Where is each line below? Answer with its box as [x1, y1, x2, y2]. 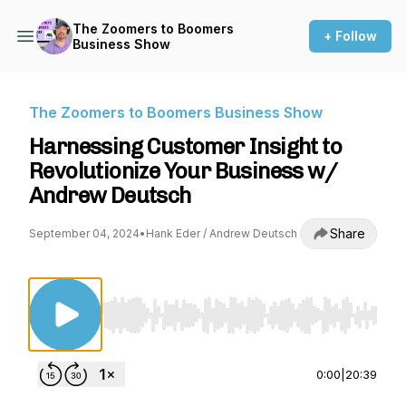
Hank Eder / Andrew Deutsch [146, 227, 297, 240]
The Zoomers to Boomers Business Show [29, 103, 323, 121]
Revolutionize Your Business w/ [29, 158, 337, 184]
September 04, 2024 [29, 227, 140, 240]
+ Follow [324, 28, 377, 43]
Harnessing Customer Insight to [29, 133, 342, 159]
